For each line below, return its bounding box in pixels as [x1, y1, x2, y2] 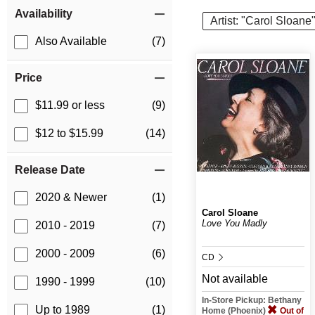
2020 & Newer [35, 191, 107, 204]
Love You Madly [201, 217, 267, 229]
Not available [201, 272, 268, 285]
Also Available [35, 35, 107, 48]
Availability [15, 8, 72, 20]
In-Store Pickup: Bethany [201, 295, 302, 305]
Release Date [15, 164, 85, 176]
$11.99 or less [35, 99, 105, 112]
